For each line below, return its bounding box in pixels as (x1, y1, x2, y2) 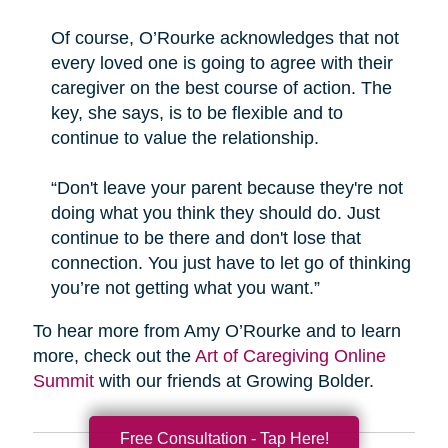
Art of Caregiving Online (194, 345, 386, 366)
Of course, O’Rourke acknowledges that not (50, 27, 399, 48)
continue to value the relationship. (50, 127, 319, 148)
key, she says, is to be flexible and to (50, 102, 343, 123)
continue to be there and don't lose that (50, 227, 361, 248)
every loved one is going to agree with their (50, 52, 393, 73)
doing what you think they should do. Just (50, 202, 380, 223)
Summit (32, 370, 94, 391)
